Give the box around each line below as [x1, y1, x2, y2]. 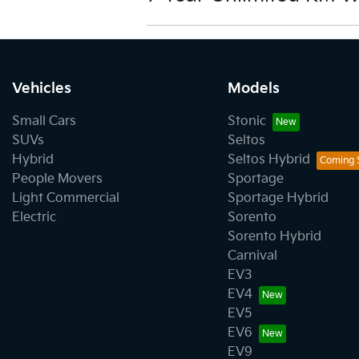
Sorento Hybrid [227, 229, 321, 244]
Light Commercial [12, 191, 119, 206]
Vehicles [12, 80, 71, 97]
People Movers [12, 171, 103, 187]
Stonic [227, 114, 266, 129]
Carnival [227, 248, 277, 264]
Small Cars [12, 114, 76, 129]
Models [227, 80, 280, 97]
